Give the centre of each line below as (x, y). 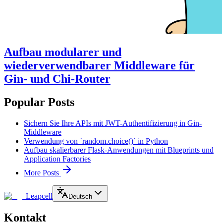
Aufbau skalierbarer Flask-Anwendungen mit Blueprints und (119, 150)
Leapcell (39, 196)
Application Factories (57, 159)
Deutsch (80, 196)
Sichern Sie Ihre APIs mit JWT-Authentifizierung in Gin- (113, 123)
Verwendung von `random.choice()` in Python (96, 141)
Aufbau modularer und (63, 52)
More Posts (42, 172)
